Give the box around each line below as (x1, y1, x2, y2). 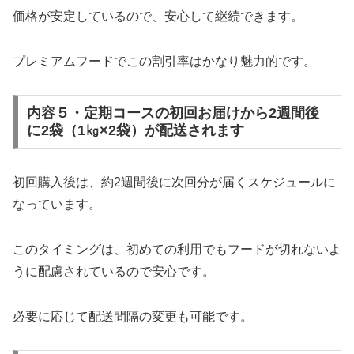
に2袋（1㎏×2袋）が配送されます (26, 122, 244, 139)
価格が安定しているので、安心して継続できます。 (13, 9, 303, 23)
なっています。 (13, 198, 101, 212)
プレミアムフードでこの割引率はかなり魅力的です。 (13, 54, 316, 68)
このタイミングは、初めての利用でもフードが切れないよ (13, 242, 341, 256)
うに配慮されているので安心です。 (13, 264, 215, 278)
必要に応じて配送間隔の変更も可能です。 (13, 309, 253, 323)
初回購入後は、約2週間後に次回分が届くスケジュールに (13, 175, 336, 190)
